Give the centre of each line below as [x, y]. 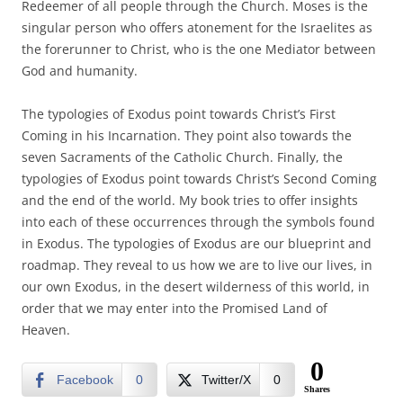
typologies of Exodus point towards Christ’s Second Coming [199, 178]
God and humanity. [81, 70]
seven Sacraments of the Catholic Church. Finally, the [182, 157]
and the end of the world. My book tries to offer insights [190, 200]
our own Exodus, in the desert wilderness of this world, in [196, 286]
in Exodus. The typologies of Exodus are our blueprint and [197, 243]
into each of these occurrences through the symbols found [198, 221]
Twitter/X [226, 379]
